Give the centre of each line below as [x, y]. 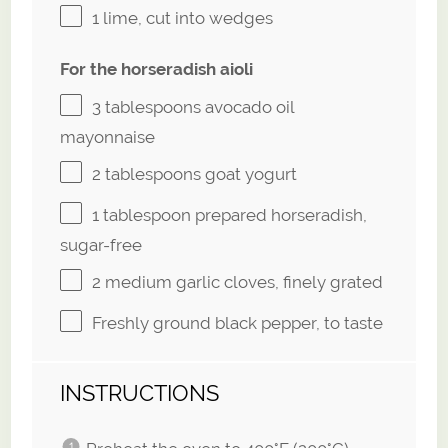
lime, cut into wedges [186, 18]
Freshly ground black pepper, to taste [238, 323]
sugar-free [101, 244]
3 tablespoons [147, 107]
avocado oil [248, 107]
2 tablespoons [147, 174]
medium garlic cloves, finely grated [242, 282]
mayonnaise [108, 136]
